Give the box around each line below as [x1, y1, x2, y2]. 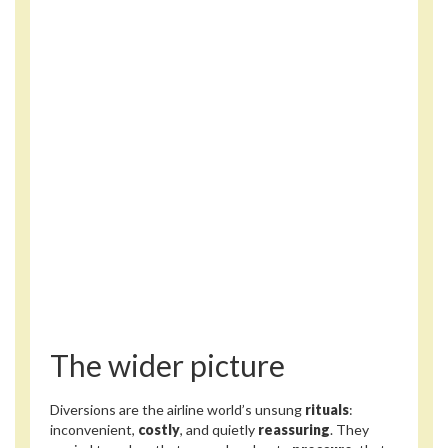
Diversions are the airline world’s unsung [50, 400, 305, 418]
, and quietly [180, 420, 258, 438]
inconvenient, [50, 420, 138, 438]
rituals [305, 400, 349, 418]
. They [330, 420, 369, 438]
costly [138, 420, 180, 438]
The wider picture [50, 347, 285, 384]
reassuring [258, 420, 330, 438]
